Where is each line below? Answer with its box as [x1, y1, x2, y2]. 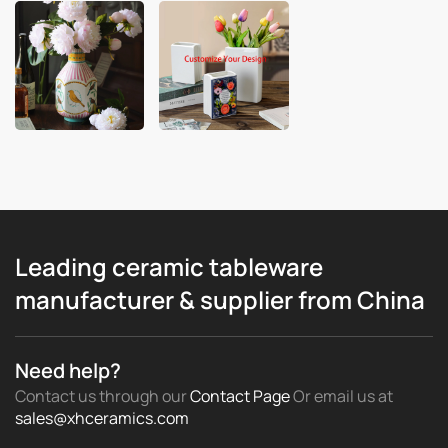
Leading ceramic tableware [15, 250, 323, 284]
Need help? [15, 357, 121, 385]
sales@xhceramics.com [15, 407, 189, 430]
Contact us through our [15, 385, 190, 408]
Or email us [290, 385, 378, 408]
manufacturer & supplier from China [15, 283, 425, 317]
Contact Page [190, 385, 290, 408]
